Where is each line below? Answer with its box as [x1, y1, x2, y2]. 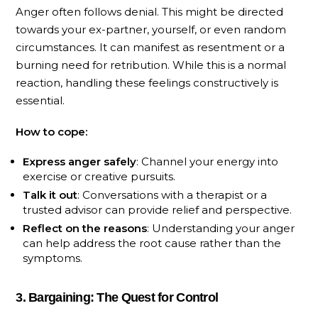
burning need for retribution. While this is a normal [16, 58, 287, 72]
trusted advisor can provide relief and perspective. [23, 202, 292, 216]
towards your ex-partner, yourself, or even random [16, 23, 287, 37]
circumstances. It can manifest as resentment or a [16, 40, 285, 55]
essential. [16, 94, 65, 108]
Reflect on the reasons [23, 221, 148, 235]
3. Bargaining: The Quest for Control [16, 290, 219, 305]
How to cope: [16, 125, 88, 139]
